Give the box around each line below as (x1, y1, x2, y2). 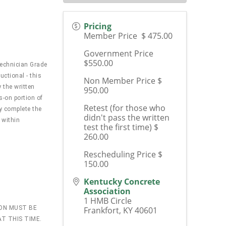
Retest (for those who (83, 102, 165, 114)
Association (83, 185, 131, 197)
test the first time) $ (83, 121, 158, 133)
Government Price (83, 47, 153, 59)
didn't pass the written (83, 111, 169, 123)
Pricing (83, 20, 111, 32)
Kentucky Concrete (83, 176, 160, 187)
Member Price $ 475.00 (83, 30, 173, 41)
